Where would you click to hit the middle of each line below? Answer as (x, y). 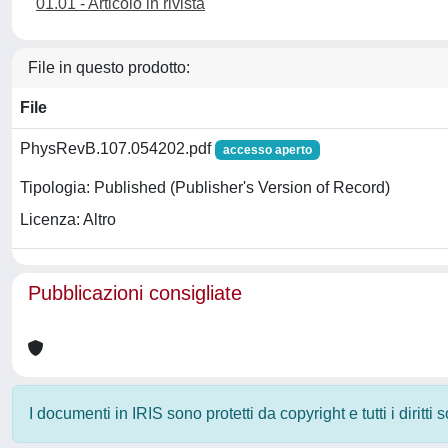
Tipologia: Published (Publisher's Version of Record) (205, 188)
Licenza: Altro (68, 220)
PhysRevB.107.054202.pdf (117, 148)
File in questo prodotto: (109, 67)
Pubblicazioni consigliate (135, 293)
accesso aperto (267, 150)
